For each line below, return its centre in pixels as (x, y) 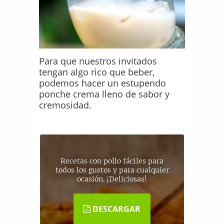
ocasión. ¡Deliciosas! (112, 179)
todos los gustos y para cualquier (112, 170)
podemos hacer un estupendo (103, 83)
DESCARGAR (115, 209)
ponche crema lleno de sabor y (104, 94)
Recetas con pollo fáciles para (112, 161)
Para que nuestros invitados (98, 61)
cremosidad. (65, 105)
